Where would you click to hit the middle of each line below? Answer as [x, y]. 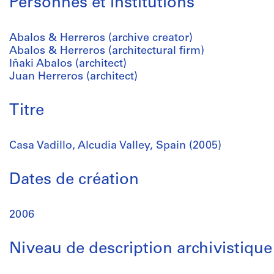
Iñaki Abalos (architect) [68, 64]
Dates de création [74, 180]
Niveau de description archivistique [141, 249]
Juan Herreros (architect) [73, 77]
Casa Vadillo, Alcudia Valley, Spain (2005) [115, 146]
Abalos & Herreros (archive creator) [101, 38]
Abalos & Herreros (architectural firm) [107, 51]
